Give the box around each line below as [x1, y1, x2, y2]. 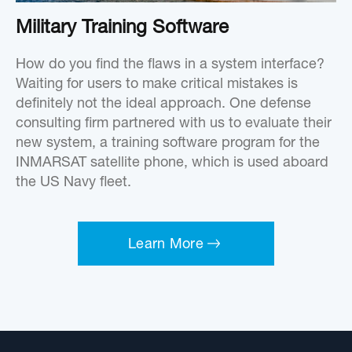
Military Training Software [16, 19, 229, 38]
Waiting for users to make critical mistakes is [16, 77, 298, 92]
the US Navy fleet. [16, 175, 131, 190]
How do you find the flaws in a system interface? [16, 57, 324, 72]
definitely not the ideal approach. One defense [16, 97, 311, 112]
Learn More [128, 237, 203, 252]
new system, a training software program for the [16, 136, 320, 151]
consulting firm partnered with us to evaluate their [16, 116, 332, 131]
